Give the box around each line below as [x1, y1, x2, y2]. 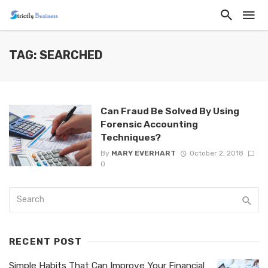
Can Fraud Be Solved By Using [100, 105, 239, 117]
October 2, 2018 [189, 149, 243, 158]
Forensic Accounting [100, 118, 198, 130]
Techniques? [100, 132, 161, 143]
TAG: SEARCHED [9, 48, 102, 62]
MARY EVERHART [111, 149, 176, 158]
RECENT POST [9, 236, 83, 248]
